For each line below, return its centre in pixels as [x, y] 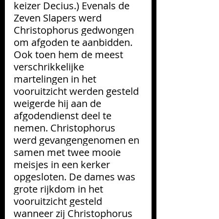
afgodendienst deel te [64, 115]
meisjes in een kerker [63, 164]
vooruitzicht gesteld [59, 201]
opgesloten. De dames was [76, 176]
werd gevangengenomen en [78, 140]
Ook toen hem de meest [70, 54]
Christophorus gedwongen [75, 30]
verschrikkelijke [50, 66]
